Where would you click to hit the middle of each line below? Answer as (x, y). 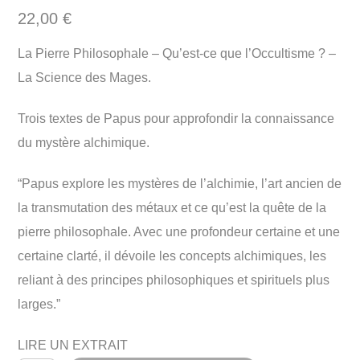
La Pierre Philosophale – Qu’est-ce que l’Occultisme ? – (177, 54)
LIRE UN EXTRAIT (73, 345)
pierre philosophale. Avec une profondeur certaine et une (179, 231)
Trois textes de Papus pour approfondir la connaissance (176, 119)
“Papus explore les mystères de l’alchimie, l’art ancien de (180, 183)
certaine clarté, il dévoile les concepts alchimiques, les (172, 256)
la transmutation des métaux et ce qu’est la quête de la (172, 207)
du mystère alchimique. (84, 143)
